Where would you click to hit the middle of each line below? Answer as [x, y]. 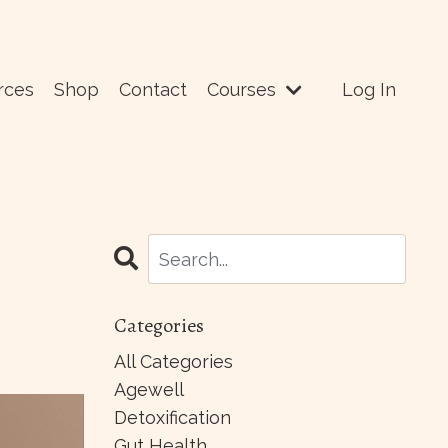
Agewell [148, 390]
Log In [369, 89]
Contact [153, 89]
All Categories [173, 362]
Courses [244, 89]
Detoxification [172, 418]
